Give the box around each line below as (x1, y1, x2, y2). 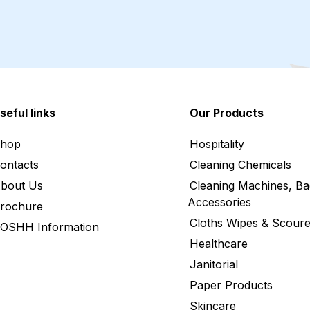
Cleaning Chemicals (190, 157, 291, 172)
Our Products (190, 105, 264, 120)
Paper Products (190, 277, 273, 292)
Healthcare (190, 236, 248, 250)
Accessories (188, 194, 251, 209)
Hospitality (190, 136, 244, 151)
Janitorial (190, 257, 238, 271)
